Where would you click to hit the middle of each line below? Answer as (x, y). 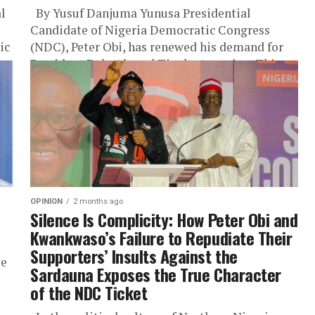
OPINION (47, 201)
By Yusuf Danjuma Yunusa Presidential (141, 13)
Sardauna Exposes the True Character (156, 274)
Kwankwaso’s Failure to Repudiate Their (161, 238)
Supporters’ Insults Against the (134, 256)
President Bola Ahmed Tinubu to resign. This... (160, 64)
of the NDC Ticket (89, 292)
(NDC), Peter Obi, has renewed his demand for (157, 47)
